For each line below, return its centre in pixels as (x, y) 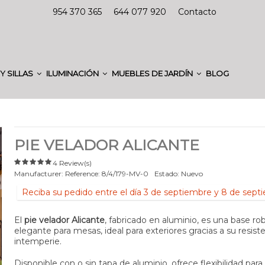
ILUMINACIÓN (73, 73)
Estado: (167, 173)
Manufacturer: (38, 173)
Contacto (197, 12)
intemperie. (38, 241)
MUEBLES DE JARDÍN (153, 73)
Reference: (82, 173)
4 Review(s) (72, 163)
